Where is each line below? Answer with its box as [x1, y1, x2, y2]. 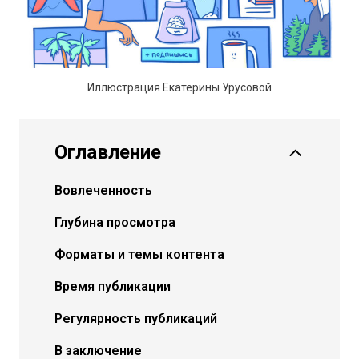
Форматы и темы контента [54, 247, 224, 262]
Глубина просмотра [54, 215, 175, 230]
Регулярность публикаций [54, 311, 217, 326]
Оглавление [54, 141, 161, 163]
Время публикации [54, 279, 171, 294]
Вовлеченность [54, 183, 152, 198]
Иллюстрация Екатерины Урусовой [87, 81, 272, 94]
